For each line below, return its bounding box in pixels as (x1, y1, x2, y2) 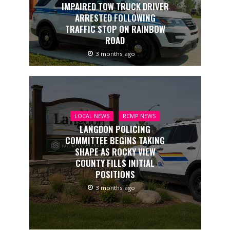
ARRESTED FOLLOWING (74, 11, 156, 25)
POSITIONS (95, 167, 135, 181)
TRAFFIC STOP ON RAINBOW (65, 23, 165, 36)
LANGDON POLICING (80, 122, 150, 136)
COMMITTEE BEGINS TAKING (65, 133, 165, 147)
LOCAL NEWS (74, 112, 109, 120)
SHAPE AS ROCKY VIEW (74, 145, 156, 158)
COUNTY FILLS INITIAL (75, 156, 155, 169)
